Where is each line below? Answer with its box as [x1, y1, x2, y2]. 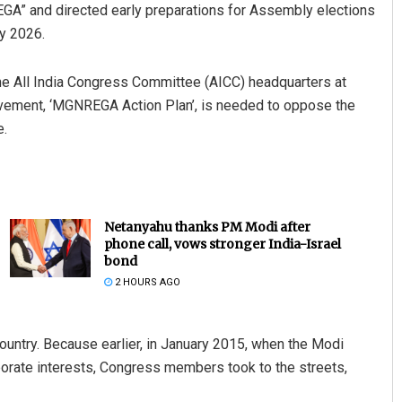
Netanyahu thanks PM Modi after [103, 219, 310, 236]
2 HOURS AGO [111, 276, 180, 289]
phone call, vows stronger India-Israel [103, 236, 341, 253]
